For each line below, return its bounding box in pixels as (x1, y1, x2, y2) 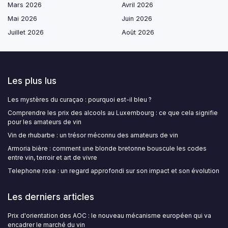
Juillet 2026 (8, 28, 44, 36)
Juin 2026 (122, 14, 152, 22)
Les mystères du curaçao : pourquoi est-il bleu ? (8, 95, 152, 103)
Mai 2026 (8, 14, 37, 22)
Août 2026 (122, 28, 154, 36)
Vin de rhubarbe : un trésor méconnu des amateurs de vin (8, 131, 178, 139)
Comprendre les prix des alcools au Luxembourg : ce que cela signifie (8, 108, 218, 117)
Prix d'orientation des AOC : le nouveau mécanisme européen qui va (8, 211, 211, 219)
